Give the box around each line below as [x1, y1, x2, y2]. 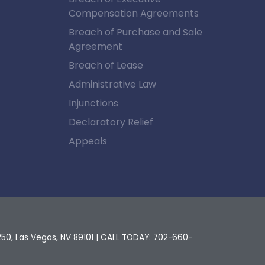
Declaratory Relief [68, 115, 153, 130]
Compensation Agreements [68, 7, 199, 21]
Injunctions [68, 96, 118, 111]
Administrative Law [68, 77, 156, 92]
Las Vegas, [12, 232, 58, 244]
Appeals [68, 134, 107, 148]
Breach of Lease [68, 59, 143, 73]
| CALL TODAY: [93, 232, 153, 244]
